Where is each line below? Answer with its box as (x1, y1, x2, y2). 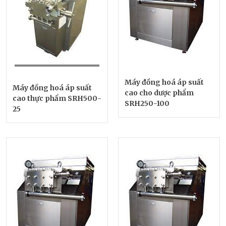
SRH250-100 (125, 98, 169, 108)
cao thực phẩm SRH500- (13, 93, 101, 103)
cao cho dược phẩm (125, 88, 194, 97)
